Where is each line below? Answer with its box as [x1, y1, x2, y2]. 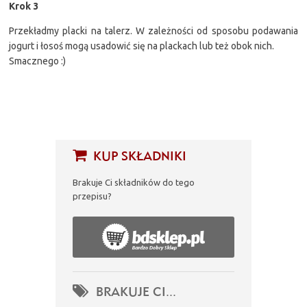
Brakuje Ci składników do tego [72, 177, 195, 187]
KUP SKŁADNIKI [89, 147, 186, 164]
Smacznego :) [9, 55, 66, 66]
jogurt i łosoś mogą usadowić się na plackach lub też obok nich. [9, 40, 275, 51]
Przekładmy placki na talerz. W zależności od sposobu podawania [9, 25, 298, 36]
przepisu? [72, 191, 112, 201]
